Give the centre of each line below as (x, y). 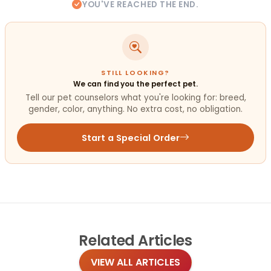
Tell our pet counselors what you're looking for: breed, (135, 98)
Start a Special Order (131, 138)
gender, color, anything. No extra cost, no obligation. (135, 109)
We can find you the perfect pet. (135, 84)
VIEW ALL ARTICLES (135, 262)
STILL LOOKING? (135, 73)
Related (107, 241)
